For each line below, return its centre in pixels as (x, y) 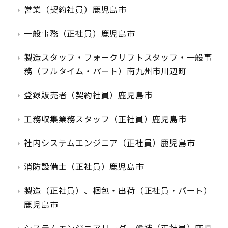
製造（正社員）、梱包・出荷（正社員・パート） (118, 191)
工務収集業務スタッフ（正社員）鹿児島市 (105, 119)
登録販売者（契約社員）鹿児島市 (88, 95)
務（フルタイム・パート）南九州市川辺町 (105, 71)
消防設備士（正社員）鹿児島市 (84, 167)
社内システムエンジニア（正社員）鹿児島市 (110, 143)
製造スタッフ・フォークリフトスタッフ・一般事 (118, 58)
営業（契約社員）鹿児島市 (75, 10)
